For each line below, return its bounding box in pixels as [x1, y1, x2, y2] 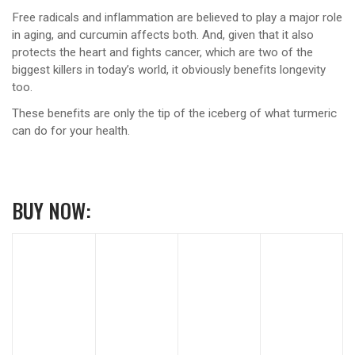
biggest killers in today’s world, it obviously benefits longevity [12, 63, 326, 78]
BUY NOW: [12, 194, 91, 225]
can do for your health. [12, 123, 130, 138]
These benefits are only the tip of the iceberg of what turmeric [12, 105, 337, 120]
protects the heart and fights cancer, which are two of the [12, 45, 313, 60]
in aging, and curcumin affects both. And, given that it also [12, 28, 314, 43]
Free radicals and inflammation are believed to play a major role [12, 10, 342, 25]
